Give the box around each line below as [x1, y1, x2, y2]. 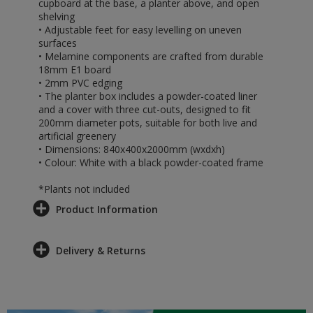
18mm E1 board [38, 63, 111, 76]
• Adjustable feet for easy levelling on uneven [38, 23, 242, 36]
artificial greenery [38, 129, 116, 143]
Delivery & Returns [56, 244, 145, 257]
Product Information [56, 203, 158, 216]
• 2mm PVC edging [38, 76, 122, 89]
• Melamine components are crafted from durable [38, 50, 263, 63]
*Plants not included [38, 182, 130, 196]
